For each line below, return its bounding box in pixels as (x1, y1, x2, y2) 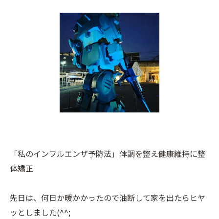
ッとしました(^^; (10, 206, 70, 218)
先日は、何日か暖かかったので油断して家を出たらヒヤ (10, 192, 205, 203)
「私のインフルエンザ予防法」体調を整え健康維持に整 (10, 148, 205, 159)
